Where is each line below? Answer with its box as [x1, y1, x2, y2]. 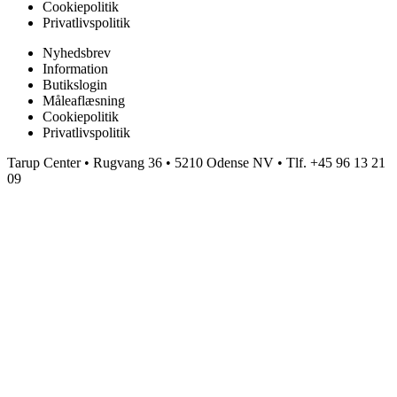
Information [43, 61, 108, 77]
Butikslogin [43, 77, 107, 93]
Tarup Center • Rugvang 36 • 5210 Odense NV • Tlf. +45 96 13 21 [7, 155, 385, 171]
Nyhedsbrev [43, 45, 111, 61]
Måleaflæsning [43, 93, 125, 109]
